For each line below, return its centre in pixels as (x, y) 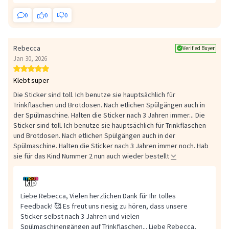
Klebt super (31, 81)
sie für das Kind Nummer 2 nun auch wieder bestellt (92, 156)
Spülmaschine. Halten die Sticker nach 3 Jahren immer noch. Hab (111, 146)
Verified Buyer (199, 48)
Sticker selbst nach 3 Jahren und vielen (80, 216)
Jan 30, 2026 (30, 59)
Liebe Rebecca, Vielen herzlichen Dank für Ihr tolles (98, 196)
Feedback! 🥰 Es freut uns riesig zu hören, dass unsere (104, 206)
